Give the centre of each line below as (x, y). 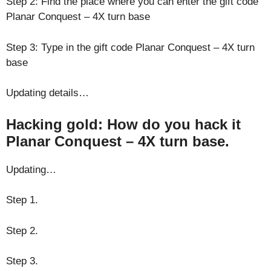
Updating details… (47, 93)
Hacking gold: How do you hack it (123, 124)
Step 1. (22, 200)
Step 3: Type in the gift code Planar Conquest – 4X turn (130, 47)
